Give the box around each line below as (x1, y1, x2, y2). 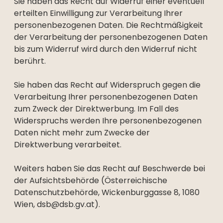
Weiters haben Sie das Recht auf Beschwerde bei (14, 163, 205, 174)
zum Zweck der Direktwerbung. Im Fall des (14, 103, 179, 114)
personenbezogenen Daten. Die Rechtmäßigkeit (14, 19, 203, 31)
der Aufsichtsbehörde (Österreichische (14, 175, 167, 186)
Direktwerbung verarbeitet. (14, 139, 121, 150)
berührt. (14, 55, 46, 67)
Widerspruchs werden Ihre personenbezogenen (14, 115, 202, 126)
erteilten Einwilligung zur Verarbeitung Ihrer (14, 7, 183, 19)
